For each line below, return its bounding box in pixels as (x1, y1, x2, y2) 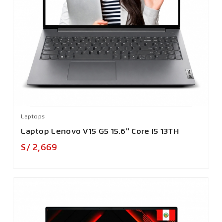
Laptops (21, 113, 45, 120)
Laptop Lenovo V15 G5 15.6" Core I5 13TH (21, 127, 179, 136)
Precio (60, 142, 82, 150)
